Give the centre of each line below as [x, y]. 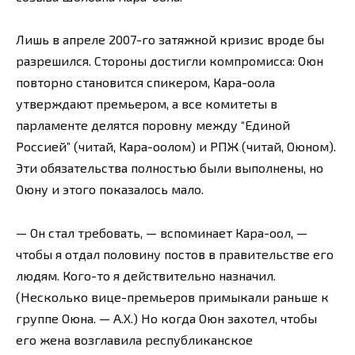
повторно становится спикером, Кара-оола [145, 82]
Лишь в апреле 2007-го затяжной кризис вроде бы [170, 40]
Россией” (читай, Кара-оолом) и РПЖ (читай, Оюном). [176, 147]
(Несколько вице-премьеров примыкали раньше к [172, 296]
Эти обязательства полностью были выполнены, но [170, 168]
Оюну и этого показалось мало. [110, 189]
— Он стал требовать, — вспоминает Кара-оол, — [162, 232]
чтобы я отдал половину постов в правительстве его [175, 254]
